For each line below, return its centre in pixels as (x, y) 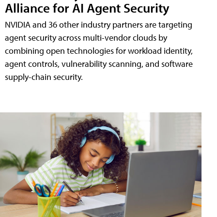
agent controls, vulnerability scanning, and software (99, 64)
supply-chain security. (44, 77)
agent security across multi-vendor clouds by (86, 38)
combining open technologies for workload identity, (99, 51)
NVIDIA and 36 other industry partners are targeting (99, 25)
